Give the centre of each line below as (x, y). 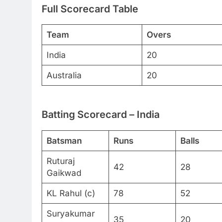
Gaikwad (64, 173)
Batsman (64, 140)
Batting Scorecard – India (101, 114)
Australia (64, 76)
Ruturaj (60, 161)
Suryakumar (70, 213)
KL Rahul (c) (71, 193)
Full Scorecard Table (90, 9)
